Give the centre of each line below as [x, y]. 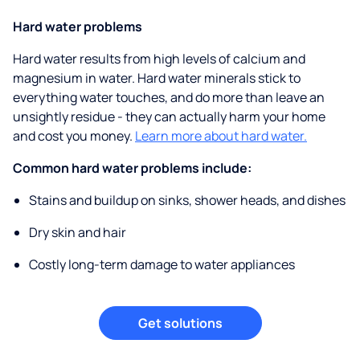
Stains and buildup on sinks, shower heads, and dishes [187, 200]
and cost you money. [74, 136]
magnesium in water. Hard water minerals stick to [157, 78]
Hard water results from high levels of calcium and [159, 59]
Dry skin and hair [78, 233]
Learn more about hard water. [221, 136]
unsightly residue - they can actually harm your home [169, 117]
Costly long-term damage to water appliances [162, 265]
